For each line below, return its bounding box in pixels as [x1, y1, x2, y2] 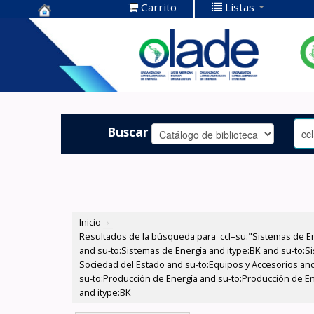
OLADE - [38, 62, 91, 81]
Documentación [38, 40, 142, 59]
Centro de [38, 18, 103, 37]
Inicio [79, 216, 102, 229]
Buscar [107, 123, 149, 140]
